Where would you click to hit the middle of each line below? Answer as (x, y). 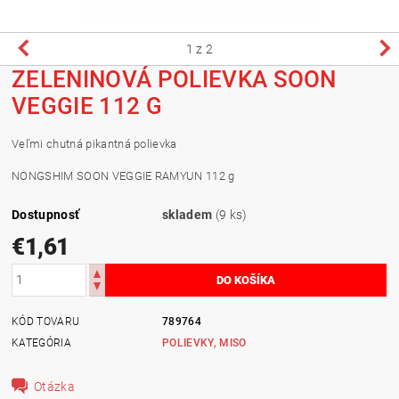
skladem (189, 214)
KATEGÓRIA (41, 342)
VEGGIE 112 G (87, 106)
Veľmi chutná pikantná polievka (94, 143)
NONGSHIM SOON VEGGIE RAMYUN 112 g (123, 175)
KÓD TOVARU (46, 321)
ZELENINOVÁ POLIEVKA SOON (174, 79)
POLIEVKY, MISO (204, 342)
